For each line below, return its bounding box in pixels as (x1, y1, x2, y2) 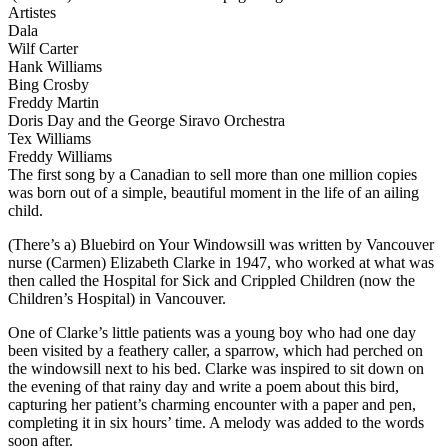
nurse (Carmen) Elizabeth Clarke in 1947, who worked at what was (8, 254, 434, 271)
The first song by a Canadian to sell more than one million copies (8, 166, 417, 183)
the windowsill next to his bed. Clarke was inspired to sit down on (8, 360, 424, 377)
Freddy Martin (8, 94, 99, 111)
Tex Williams (8, 130, 91, 147)
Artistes (8, 4, 56, 21)
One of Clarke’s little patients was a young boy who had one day (8, 324, 416, 341)
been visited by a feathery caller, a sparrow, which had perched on (8, 342, 423, 359)
